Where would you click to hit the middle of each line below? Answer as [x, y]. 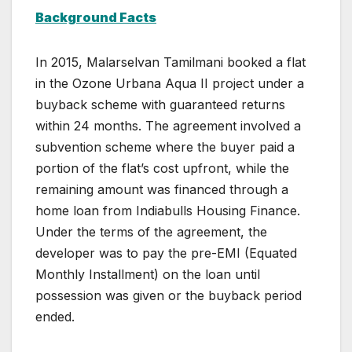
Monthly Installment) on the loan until [148, 274]
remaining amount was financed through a [162, 189]
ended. [55, 316]
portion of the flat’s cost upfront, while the [162, 168]
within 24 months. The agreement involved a [168, 125]
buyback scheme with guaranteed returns [160, 104]
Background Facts [96, 17]
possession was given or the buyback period [169, 295]
